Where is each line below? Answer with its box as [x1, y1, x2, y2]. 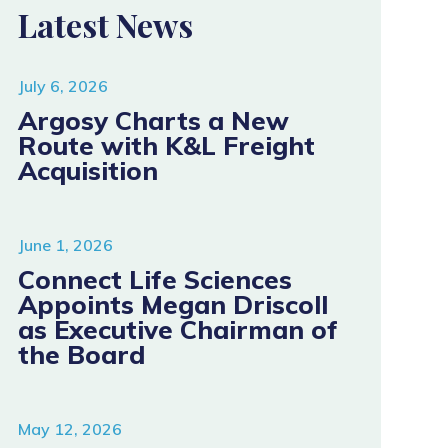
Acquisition [17, 154, 158, 186]
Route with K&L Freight [17, 129, 315, 161]
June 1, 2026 [17, 235, 113, 255]
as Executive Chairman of [17, 313, 338, 345]
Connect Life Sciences [17, 263, 292, 295]
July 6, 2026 [17, 76, 108, 96]
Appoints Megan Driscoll [17, 288, 328, 320]
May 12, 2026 [17, 419, 122, 439]
